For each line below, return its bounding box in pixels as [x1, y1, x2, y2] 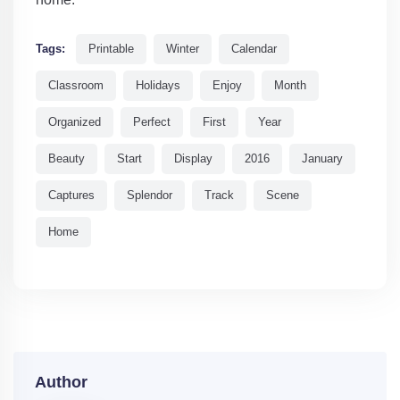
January [302, 151, 343, 165]
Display [174, 151, 212, 165]
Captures [48, 187, 95, 202]
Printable [88, 41, 134, 55]
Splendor [127, 187, 172, 202]
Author [35, 372, 87, 391]
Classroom [48, 78, 104, 92]
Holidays [136, 78, 180, 92]
